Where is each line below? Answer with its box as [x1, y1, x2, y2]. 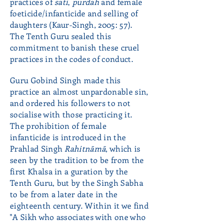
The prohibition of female [10, 120, 107, 131]
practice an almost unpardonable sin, [10, 86, 149, 97]
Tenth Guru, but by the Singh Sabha [10, 177, 143, 188]
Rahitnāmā [64, 143, 106, 154]
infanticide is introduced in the [10, 132, 126, 142]
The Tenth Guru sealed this [10, 31, 111, 41]
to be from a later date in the [10, 189, 118, 199]
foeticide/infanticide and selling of [10, 8, 138, 18]
